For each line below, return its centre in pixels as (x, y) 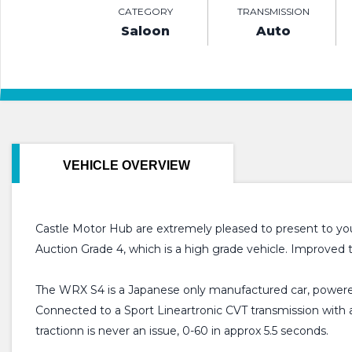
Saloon (145, 31)
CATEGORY (145, 12)
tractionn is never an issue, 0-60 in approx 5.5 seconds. (182, 331)
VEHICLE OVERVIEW (126, 166)
